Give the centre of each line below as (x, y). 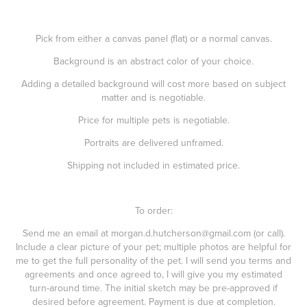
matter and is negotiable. (153, 97)
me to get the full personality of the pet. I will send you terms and (153, 260)
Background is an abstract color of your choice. (153, 61)
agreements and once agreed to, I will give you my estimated (153, 274)
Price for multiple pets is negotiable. (153, 120)
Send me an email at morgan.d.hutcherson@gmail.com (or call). (153, 233)
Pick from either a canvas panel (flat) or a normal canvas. (153, 38)
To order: (153, 210)
